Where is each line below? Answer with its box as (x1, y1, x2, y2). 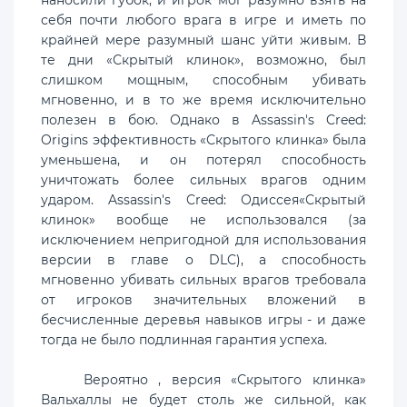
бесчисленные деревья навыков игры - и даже (41, 311, 366, 328)
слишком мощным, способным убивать (41, 71, 366, 88)
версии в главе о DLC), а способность (41, 251, 366, 268)
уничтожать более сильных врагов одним (41, 171, 366, 188)
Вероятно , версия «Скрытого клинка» (41, 371, 366, 388)
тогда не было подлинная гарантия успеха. (41, 331, 327, 348)
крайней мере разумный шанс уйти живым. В (41, 31, 366, 48)
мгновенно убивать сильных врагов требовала (41, 271, 366, 288)
